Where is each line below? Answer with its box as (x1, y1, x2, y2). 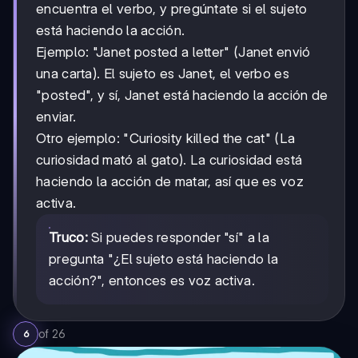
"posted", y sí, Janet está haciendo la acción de (36, 86, 328, 103)
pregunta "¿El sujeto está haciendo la (49, 250, 279, 267)
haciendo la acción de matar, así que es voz (36, 173, 304, 189)
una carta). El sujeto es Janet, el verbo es (36, 65, 289, 82)
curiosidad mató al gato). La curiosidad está (36, 151, 303, 168)
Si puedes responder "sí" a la (87, 229, 269, 245)
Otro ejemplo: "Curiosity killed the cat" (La (36, 129, 296, 146)
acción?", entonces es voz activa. (49, 272, 255, 288)
